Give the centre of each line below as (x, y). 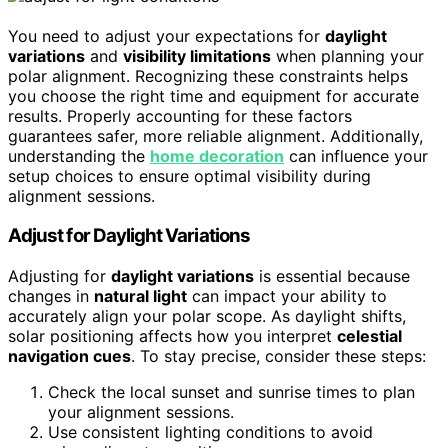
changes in (51, 296)
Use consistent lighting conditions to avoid (210, 432)
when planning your (347, 55)
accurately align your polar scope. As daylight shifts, (207, 316)
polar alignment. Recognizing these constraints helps (208, 75)
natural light (140, 296)
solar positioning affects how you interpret (172, 336)
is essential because (332, 276)
